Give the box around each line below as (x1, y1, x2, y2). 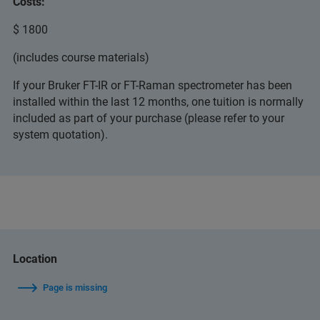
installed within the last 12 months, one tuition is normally (13, 95, 304, 109)
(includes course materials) (13, 51, 149, 64)
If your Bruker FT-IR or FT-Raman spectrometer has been (13, 79, 292, 92)
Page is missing (43, 282, 107, 293)
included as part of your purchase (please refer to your (13, 111, 284, 125)
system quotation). (13, 128, 108, 141)
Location (13, 252, 57, 266)
